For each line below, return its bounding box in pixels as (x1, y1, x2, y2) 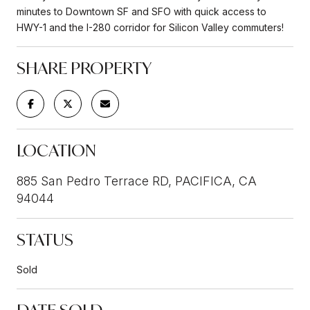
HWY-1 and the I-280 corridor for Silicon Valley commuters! (17, 21, 284, 33)
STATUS (17, 228, 73, 250)
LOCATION (17, 138, 96, 161)
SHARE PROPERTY (17, 56, 152, 79)
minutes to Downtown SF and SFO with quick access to (17, 5, 266, 17)
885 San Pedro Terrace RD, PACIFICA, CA (17, 173, 257, 188)
